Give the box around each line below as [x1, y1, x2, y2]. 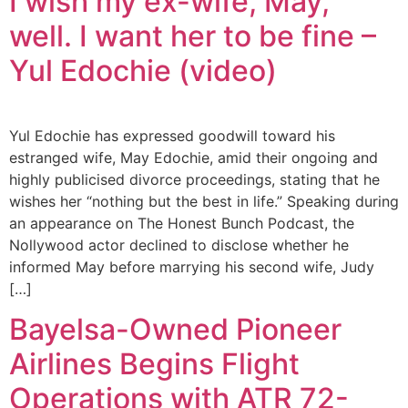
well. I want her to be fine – [9, 17, 376, 54]
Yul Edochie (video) [9, 52, 277, 88]
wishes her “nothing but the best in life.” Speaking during [9, 191, 399, 210]
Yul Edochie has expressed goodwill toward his [9, 126, 335, 145]
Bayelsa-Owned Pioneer [9, 311, 342, 347]
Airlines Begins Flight [9, 345, 300, 382]
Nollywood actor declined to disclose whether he [9, 235, 349, 254]
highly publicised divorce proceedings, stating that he [9, 169, 380, 189]
